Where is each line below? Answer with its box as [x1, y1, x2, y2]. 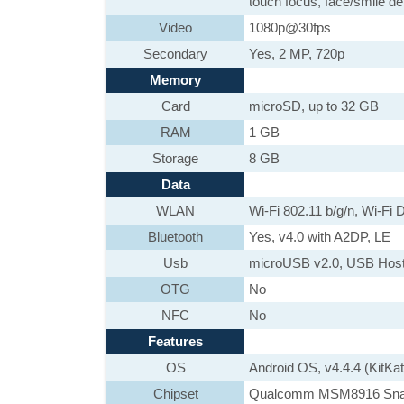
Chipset [152, 386, 198, 401]
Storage [152, 151, 198, 166]
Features [148, 334, 203, 349]
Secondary [143, 46, 207, 61]
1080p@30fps [249, 20, 331, 35]
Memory [150, 72, 201, 87]
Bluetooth [148, 229, 203, 244]
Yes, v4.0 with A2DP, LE [249, 229, 390, 244]
